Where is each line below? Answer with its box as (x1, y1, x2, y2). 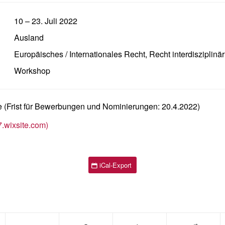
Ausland (14, 32, 44, 43)
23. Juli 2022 (32, 15, 77, 27)
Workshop (14, 65, 50, 76)
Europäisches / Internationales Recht (14, 48, 145, 60)
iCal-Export (99, 160, 132, 170)
